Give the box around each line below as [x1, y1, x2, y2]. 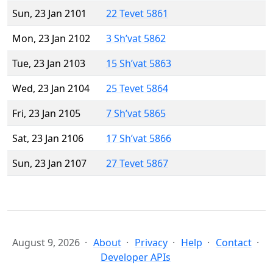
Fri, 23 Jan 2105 [12, 107, 80, 121]
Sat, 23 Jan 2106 [12, 132, 83, 146]
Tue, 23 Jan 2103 [12, 57, 85, 71]
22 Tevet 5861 [106, 7, 168, 21]
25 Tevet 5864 [106, 82, 168, 96]
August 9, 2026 [12, 236, 80, 250]
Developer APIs [101, 250, 171, 264]
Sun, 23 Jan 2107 [12, 157, 87, 171]
